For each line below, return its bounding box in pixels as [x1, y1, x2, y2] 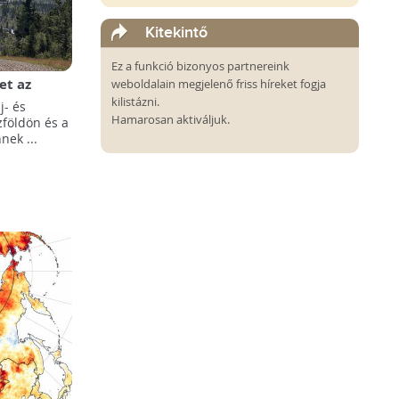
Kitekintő [145, 23, 208, 42]
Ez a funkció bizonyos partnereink [111, 58, 289, 74]
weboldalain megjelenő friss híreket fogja [111, 76, 326, 92]
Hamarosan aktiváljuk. [111, 111, 230, 127]
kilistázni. [111, 94, 159, 110]
